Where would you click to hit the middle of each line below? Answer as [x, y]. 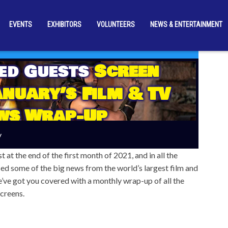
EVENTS [20, 24]
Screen [126, 72]
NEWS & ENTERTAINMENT [186, 24]
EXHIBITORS [64, 24]
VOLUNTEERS [116, 24]
